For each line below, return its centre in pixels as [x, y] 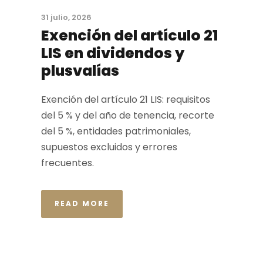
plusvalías [80, 71]
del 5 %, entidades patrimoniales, [116, 131]
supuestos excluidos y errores [109, 147]
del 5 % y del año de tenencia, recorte [128, 115]
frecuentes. [68, 163]
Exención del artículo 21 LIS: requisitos [126, 100]
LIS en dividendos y [113, 53]
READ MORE [82, 203]
